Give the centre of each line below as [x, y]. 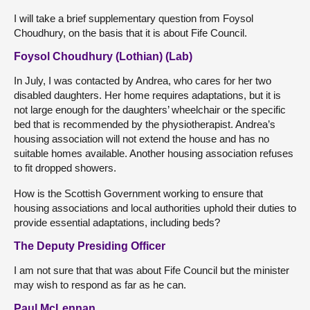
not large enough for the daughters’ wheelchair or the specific [150, 110]
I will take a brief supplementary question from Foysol [134, 18]
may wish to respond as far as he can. [100, 285]
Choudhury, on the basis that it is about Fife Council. [130, 33]
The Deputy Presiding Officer [90, 246]
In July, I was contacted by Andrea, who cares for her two [143, 81]
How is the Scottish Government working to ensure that [138, 193]
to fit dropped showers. [65, 168]
